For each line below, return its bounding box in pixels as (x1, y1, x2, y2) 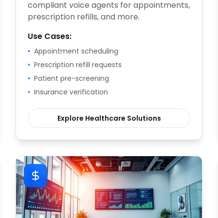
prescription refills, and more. (28, 11, 140, 22)
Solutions (125, 113, 161, 123)
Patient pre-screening (34, 73, 109, 83)
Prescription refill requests (34, 60, 122, 70)
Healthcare (85, 113, 126, 123)
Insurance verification (34, 87, 108, 97)
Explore (57, 113, 85, 123)
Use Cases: (28, 31, 72, 42)
